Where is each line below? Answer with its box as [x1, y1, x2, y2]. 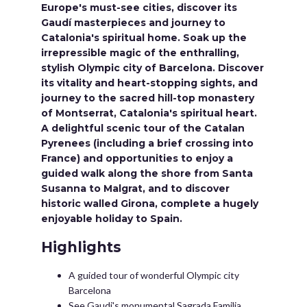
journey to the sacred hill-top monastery [41, 92, 254, 104]
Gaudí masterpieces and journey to [41, 16, 225, 29]
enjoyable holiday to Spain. [41, 212, 182, 225]
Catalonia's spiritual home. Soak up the [41, 32, 247, 44]
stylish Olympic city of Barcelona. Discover [41, 62, 264, 74]
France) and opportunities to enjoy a [41, 152, 233, 164]
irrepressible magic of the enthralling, [41, 47, 239, 59]
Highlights [41, 238, 121, 256]
